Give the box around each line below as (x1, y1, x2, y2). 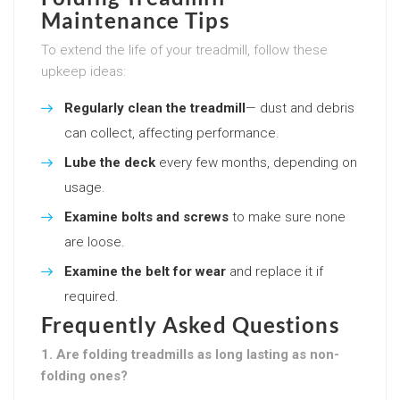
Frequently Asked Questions (41, 311, 339, 337)
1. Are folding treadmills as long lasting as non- (41, 346, 339, 362)
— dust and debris (246, 99, 354, 116)
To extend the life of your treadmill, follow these (41, 41, 328, 58)
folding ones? (41, 367, 128, 384)
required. (64, 287, 119, 304)
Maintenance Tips (41, 6, 229, 33)
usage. (64, 179, 105, 196)
